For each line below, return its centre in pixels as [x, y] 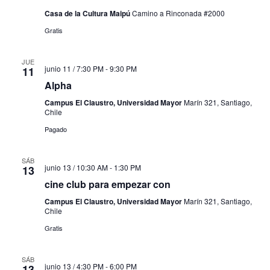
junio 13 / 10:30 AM [76, 168]
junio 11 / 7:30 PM [74, 69]
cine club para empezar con [107, 184]
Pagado [55, 129]
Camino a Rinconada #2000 [178, 13]
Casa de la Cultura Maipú [88, 14]
